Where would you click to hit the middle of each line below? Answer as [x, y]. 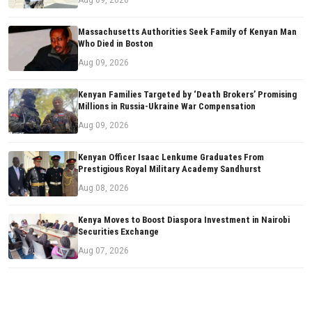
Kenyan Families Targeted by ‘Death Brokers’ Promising [187, 95]
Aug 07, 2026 [103, 251]
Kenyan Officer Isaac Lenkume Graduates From [171, 157]
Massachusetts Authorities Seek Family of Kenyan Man [187, 32]
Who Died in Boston [116, 44]
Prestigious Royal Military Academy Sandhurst [170, 169]
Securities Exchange [118, 232]
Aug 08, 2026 [103, 188]
